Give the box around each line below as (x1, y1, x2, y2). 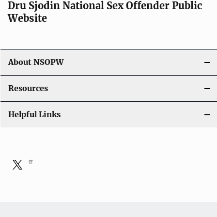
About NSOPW (8, 58, 63, 67)
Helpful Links (8, 110, 61, 120)
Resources (8, 84, 48, 93)
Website (8, 12, 47, 25)
